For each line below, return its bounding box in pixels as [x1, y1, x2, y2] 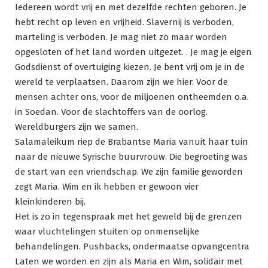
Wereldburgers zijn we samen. [15, 121, 138, 133]
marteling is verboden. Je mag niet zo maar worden [15, 32, 227, 43]
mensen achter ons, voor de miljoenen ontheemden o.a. [15, 92, 249, 103]
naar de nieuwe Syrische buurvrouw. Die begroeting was [15, 151, 248, 163]
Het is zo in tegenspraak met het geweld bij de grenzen [15, 211, 242, 223]
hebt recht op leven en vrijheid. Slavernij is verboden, [15, 17, 234, 28]
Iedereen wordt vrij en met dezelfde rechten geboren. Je [15, 2, 246, 13]
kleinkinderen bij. [15, 196, 86, 208]
